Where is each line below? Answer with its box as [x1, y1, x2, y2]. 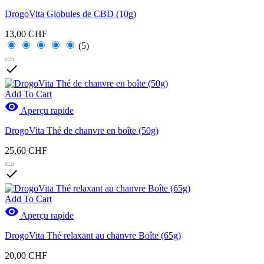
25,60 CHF [5, 145, 47, 156]
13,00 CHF [5, 28, 47, 39]
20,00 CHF [5, 250, 47, 260]
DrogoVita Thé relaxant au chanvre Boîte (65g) [5, 230, 181, 240]
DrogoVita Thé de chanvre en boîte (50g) [5, 125, 159, 136]
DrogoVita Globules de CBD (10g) [5, 8, 136, 19]
